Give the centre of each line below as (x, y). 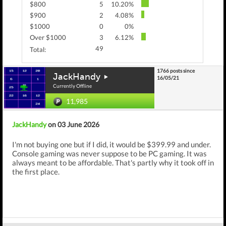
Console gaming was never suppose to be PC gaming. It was (109, 153)
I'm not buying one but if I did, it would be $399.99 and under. (111, 144)
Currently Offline (72, 86)
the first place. (36, 172)
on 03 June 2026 (73, 124)
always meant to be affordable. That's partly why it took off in (113, 162)
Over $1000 (48, 37)
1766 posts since (176, 71)
